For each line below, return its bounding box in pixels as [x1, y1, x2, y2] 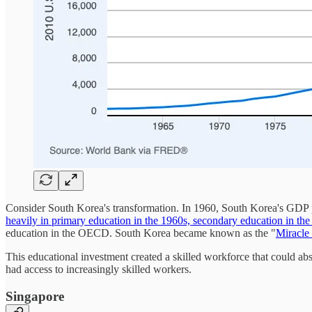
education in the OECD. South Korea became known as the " [6, 227, 276, 240]
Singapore [6, 289, 64, 304]
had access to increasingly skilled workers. [6, 263, 192, 276]
